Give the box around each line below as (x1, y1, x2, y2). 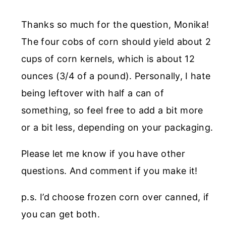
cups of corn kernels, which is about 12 (21, 53, 195, 64)
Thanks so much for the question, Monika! (21, 19, 209, 30)
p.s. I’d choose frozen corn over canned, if (21, 191, 209, 202)
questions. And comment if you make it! (21, 165, 198, 176)
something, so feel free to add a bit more (21, 104, 203, 116)
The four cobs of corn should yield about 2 (21, 36, 211, 47)
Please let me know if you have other (21, 148, 185, 159)
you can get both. (21, 208, 100, 219)
